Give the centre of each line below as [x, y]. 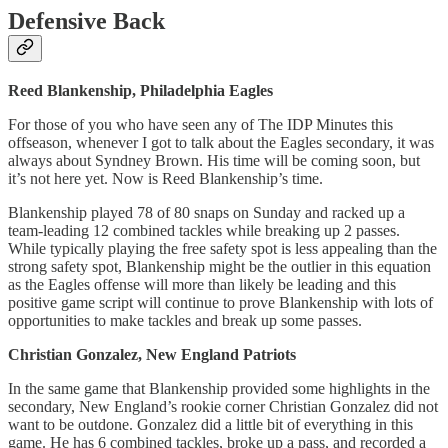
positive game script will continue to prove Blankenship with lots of [220, 303]
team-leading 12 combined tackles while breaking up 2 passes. [204, 231]
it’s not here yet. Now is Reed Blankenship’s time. [165, 179]
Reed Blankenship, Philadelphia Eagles [140, 91]
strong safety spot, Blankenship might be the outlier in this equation [219, 267]
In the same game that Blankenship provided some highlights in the [219, 389]
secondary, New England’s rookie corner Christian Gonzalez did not [223, 407]
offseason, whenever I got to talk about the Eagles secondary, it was [221, 143]
